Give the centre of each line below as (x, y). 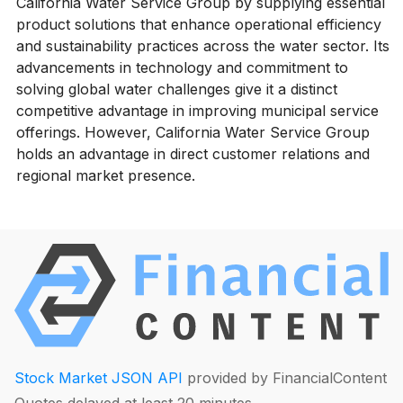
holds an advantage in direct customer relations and (193, 153)
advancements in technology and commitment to (182, 67)
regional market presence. (105, 175)
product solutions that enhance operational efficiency (198, 24)
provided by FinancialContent (285, 377)
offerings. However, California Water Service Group (193, 132)
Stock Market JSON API (99, 377)
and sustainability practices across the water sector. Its (202, 45)
